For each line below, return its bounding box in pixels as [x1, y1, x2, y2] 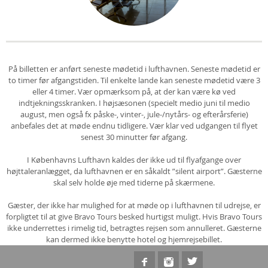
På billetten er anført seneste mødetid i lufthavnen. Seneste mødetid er [8, 63, 260, 74]
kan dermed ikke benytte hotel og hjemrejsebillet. [46, 234, 222, 245]
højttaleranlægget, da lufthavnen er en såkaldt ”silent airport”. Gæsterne [6, 166, 262, 176]
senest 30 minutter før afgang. [81, 132, 187, 142]
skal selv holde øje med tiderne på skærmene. [53, 177, 215, 188]
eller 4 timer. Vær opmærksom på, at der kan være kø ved [32, 86, 236, 97]
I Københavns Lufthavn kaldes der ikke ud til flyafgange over [27, 154, 241, 165]
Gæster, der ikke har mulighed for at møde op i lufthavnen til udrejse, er [7, 200, 261, 211]
